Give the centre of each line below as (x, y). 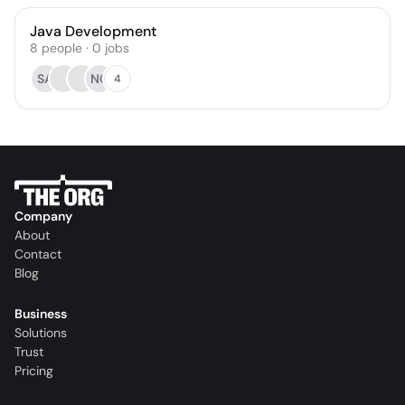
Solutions (41, 333)
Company (43, 217)
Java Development (93, 31)
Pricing (34, 371)
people (62, 48)
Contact (38, 254)
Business (41, 314)
